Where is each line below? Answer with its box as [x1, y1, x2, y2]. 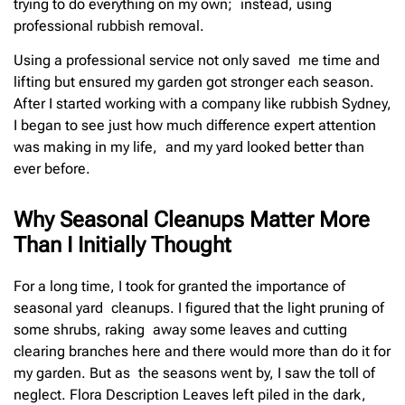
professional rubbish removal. [14, 16, 204, 34]
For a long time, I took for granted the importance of [14, 278, 345, 296]
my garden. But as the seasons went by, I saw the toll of [14, 364, 375, 382]
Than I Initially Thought [14, 232, 231, 259]
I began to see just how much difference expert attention [14, 117, 376, 135]
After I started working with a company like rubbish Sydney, [14, 95, 391, 113]
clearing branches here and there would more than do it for [14, 343, 391, 361]
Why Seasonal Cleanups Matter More [14, 207, 370, 233]
